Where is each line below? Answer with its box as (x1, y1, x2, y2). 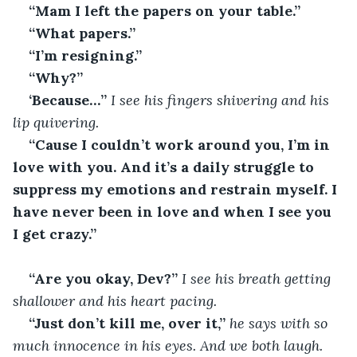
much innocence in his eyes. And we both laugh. (13, 335, 323, 355)
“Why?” (29, 68, 83, 87)
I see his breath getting (178, 269, 335, 288)
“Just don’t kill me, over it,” (29, 313, 226, 332)
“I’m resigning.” (29, 45, 142, 65)
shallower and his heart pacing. (13, 291, 217, 310)
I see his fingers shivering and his (107, 90, 333, 109)
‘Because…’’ (29, 90, 107, 109)
